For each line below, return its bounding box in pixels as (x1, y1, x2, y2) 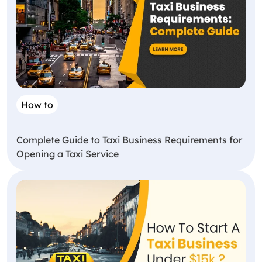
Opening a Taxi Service (16, 148, 119, 160)
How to (21, 99, 53, 111)
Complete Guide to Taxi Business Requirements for (16, 134, 242, 146)
